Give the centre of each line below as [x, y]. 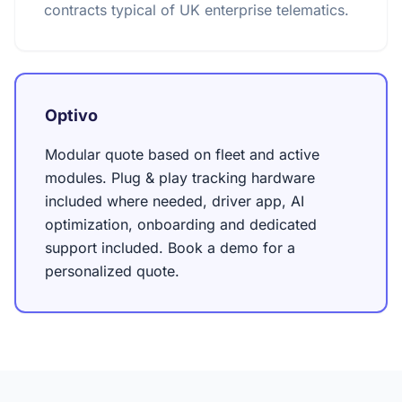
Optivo [71, 115]
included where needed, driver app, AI [175, 201]
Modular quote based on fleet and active [182, 154]
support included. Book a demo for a [170, 248]
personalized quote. [112, 271]
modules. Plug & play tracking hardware [180, 178]
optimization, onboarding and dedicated [181, 224]
